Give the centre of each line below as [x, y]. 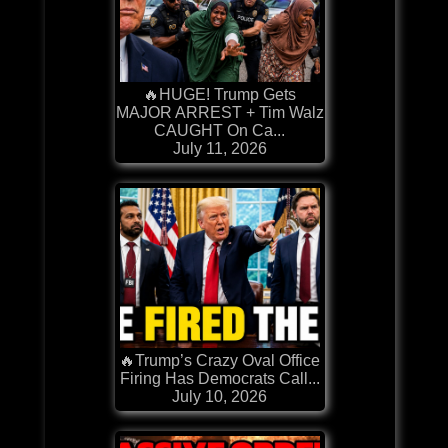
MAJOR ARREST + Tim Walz [219, 112]
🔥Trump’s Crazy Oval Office [220, 360]
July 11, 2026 [219, 148]
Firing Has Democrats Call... [219, 378]
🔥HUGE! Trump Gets [220, 94]
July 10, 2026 [220, 396]
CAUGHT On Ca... [220, 130]
